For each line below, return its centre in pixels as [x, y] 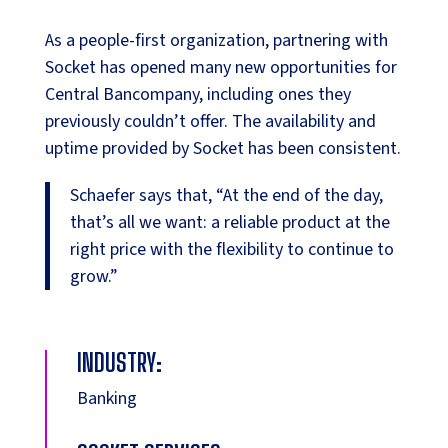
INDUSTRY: [119, 362]
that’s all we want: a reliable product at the [229, 223]
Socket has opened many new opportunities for [220, 68]
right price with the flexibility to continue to [231, 250]
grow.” [93, 277]
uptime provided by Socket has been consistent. [222, 149]
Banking [106, 399]
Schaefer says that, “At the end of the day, [226, 196]
